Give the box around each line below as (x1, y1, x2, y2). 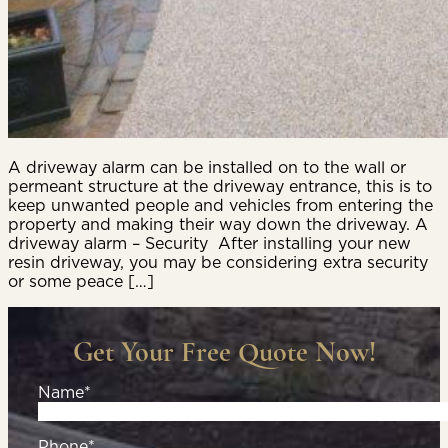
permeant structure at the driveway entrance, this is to (8, 175, 432, 198)
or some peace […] (8, 270, 154, 293)
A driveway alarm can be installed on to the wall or (8, 156, 406, 179)
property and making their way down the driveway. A (8, 213, 428, 236)
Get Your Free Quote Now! (72, 335, 376, 370)
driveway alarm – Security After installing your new (8, 232, 411, 255)
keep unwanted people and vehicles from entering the (8, 194, 433, 217)
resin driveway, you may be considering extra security (8, 251, 428, 274)
